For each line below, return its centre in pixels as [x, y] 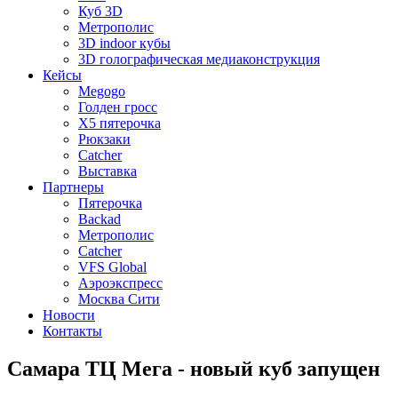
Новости [69, 315]
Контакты [72, 331]
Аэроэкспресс [120, 283]
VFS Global [112, 267]
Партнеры [73, 187]
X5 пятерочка [119, 123]
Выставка [107, 171]
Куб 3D [100, 11]
